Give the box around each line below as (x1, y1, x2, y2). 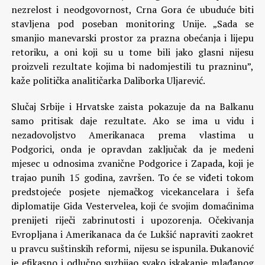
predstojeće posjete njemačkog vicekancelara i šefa (11, 185, 254, 198)
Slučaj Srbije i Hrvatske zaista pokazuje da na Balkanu (11, 100, 254, 113)
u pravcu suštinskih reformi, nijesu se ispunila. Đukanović (11, 242, 254, 255)
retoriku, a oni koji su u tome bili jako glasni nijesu (11, 46, 254, 59)
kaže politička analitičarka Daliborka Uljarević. (11, 74, 205, 87)
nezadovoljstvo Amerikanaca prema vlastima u (11, 128, 254, 141)
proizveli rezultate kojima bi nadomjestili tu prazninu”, (11, 60, 254, 73)
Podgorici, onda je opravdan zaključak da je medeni (11, 143, 254, 156)
